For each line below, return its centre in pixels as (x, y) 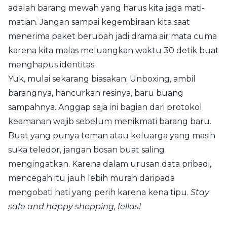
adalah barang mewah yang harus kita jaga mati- (106, 8)
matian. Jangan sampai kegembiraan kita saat (99, 22)
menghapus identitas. (52, 65)
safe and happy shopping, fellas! (74, 206)
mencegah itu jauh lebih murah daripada (91, 178)
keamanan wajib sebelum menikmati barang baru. (110, 121)
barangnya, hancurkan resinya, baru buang (96, 93)
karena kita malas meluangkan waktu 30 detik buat (113, 50)
